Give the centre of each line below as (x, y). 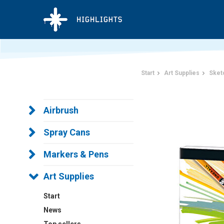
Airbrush (61, 110)
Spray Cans (67, 132)
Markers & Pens (76, 154)
